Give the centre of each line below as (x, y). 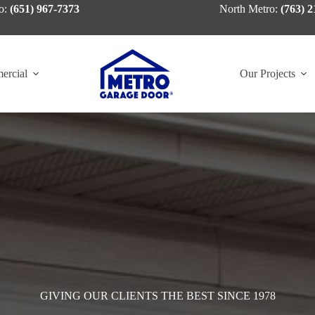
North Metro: (250, 9)
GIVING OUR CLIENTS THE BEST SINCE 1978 (157, 295)
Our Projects (267, 73)
